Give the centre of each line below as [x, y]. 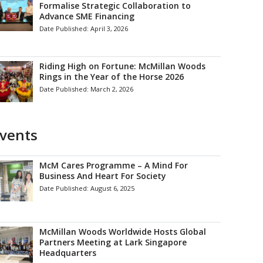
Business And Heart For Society [103, 176]
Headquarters [68, 253]
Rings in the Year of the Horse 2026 [112, 77]
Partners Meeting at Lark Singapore [113, 242]
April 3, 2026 [109, 28]
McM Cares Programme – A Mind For [114, 165]
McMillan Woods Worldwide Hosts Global [123, 232]
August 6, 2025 [113, 188]
